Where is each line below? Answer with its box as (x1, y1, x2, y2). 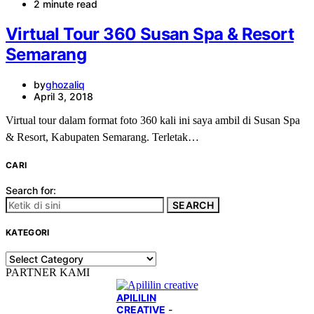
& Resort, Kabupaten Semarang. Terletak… (6, 130, 199, 143)
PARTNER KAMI (6, 266, 90, 278)
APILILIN (116, 291, 156, 303)
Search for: (6, 184, 56, 196)
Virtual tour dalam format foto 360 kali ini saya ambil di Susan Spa (6, 114, 300, 126)
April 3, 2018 (34, 90, 93, 102)
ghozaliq (46, 78, 85, 90)
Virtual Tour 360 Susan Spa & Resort (6, 23, 294, 44)
